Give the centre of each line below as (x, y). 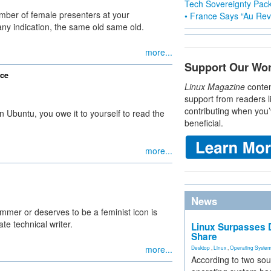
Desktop (201, 247)
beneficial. (204, 123)
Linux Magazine (215, 87)
